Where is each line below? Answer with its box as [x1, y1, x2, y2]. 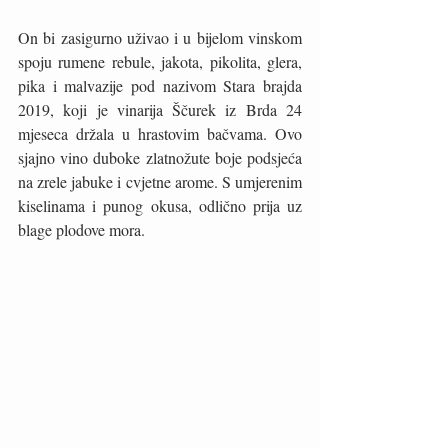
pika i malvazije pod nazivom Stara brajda [18, 74, 302, 96]
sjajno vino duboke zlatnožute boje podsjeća [18, 146, 302, 168]
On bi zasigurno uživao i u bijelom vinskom [18, 26, 302, 48]
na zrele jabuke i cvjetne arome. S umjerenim [18, 170, 302, 192]
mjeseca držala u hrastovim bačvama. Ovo [18, 122, 302, 144]
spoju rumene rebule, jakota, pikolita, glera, [18, 50, 302, 72]
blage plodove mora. [18, 218, 149, 240]
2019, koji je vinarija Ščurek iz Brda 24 [18, 98, 302, 120]
